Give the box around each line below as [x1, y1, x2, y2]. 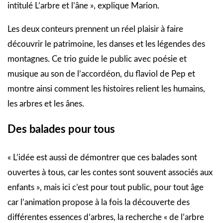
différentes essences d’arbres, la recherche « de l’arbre [7, 213, 204, 222]
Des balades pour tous [7, 124, 115, 135]
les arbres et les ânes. [7, 100, 84, 109]
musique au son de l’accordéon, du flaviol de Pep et [7, 70, 195, 79]
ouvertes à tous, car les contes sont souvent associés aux [7, 168, 213, 177]
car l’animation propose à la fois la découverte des [7, 198, 190, 207]
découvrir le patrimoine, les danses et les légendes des [7, 40, 205, 49]
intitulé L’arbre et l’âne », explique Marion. [7, 1, 159, 10]
